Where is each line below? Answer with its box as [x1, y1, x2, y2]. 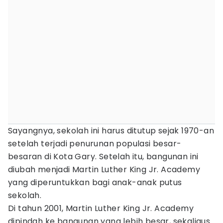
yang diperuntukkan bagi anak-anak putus [8, 177, 182, 188]
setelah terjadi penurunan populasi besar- [8, 138, 182, 149]
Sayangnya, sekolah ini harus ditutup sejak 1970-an [8, 125, 214, 136]
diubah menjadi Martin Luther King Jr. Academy [8, 164, 200, 175]
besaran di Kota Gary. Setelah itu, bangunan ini [8, 151, 199, 162]
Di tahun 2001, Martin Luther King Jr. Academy [8, 203, 194, 214]
